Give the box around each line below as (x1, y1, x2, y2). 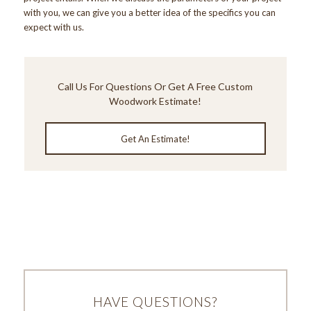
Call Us (58, 80, 88, 92)
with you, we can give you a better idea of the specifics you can (23, 6, 276, 18)
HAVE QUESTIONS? (93, 293, 218, 310)
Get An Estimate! (120, 133, 190, 144)
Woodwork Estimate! (109, 94, 202, 107)
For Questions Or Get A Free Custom (87, 80, 253, 92)
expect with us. (23, 21, 84, 33)
